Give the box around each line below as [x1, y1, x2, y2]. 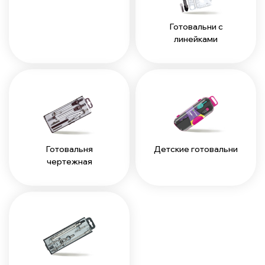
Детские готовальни [154, 144, 238, 155]
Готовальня [46, 144, 93, 155]
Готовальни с [169, 21, 223, 32]
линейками [174, 33, 218, 44]
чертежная [46, 156, 92, 167]
